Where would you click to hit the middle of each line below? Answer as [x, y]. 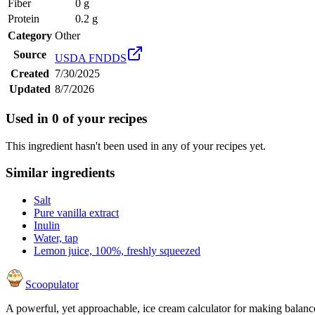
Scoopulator [52, 284]
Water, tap [56, 238]
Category [30, 36]
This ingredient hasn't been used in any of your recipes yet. [136, 146]
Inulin [47, 225]
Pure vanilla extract [76, 213]
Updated [30, 89]
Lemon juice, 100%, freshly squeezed [117, 251]
